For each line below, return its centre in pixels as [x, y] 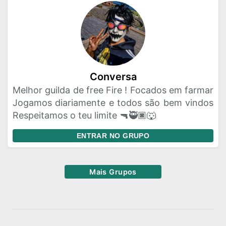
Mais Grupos [113, 172]
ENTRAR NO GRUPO [113, 136]
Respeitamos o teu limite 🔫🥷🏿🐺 [84, 115]
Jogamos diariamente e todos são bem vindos [113, 103]
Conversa [113, 77]
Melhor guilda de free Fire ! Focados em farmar [113, 90]
